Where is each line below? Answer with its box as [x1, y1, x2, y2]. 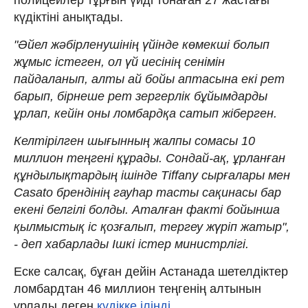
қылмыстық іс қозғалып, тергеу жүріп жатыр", [14, 219, 289, 234]
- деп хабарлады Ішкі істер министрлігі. [14, 236, 249, 251]
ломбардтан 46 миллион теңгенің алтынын [14, 281, 261, 296]
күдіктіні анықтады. [14, 10, 123, 24]
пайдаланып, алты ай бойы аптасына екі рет [14, 71, 285, 86]
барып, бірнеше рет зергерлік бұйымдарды [14, 89, 267, 103]
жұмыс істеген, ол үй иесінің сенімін [14, 54, 225, 69]
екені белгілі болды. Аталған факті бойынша [14, 202, 280, 217]
